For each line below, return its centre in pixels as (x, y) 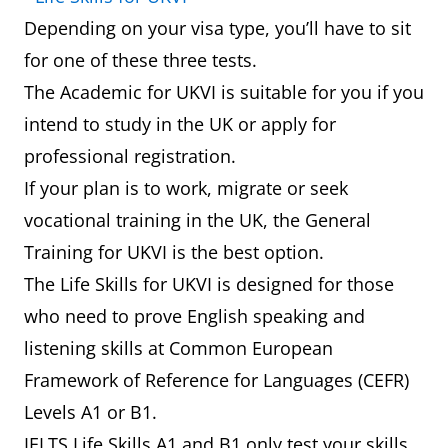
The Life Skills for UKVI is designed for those (209, 284)
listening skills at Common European (178, 348)
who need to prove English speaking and (194, 316)
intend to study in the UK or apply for (180, 124)
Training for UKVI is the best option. (176, 252)
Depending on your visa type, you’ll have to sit (217, 28)
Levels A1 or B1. (93, 412)
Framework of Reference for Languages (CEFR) (216, 380)
